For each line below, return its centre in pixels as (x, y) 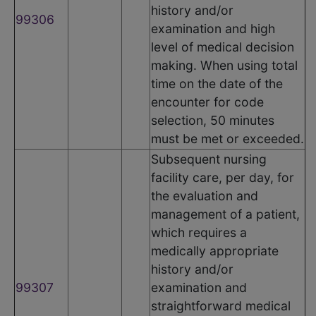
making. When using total (224, 65)
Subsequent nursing (209, 159)
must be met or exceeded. (227, 138)
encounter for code (207, 102)
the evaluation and (205, 195)
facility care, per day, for (223, 177)
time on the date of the (217, 83)
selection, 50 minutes (213, 120)
